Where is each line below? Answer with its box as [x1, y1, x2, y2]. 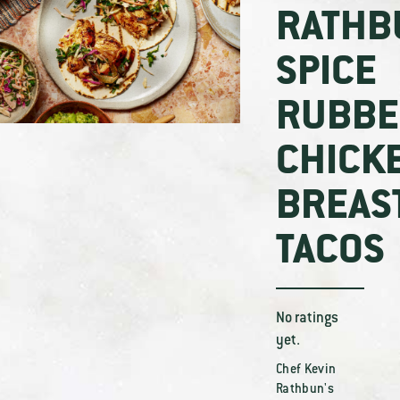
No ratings [275, 311, 338, 327]
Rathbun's [275, 383, 335, 397]
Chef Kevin [275, 363, 337, 378]
